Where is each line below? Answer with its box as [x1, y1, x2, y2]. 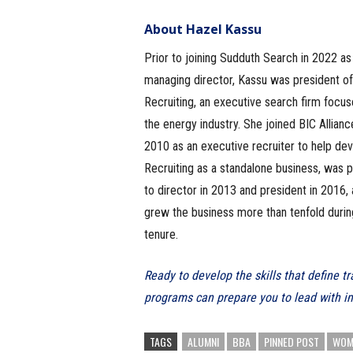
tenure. [143, 227, 178, 242]
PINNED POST [263, 333, 319, 350]
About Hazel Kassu [143, 20, 262, 38]
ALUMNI [187, 333, 219, 350]
